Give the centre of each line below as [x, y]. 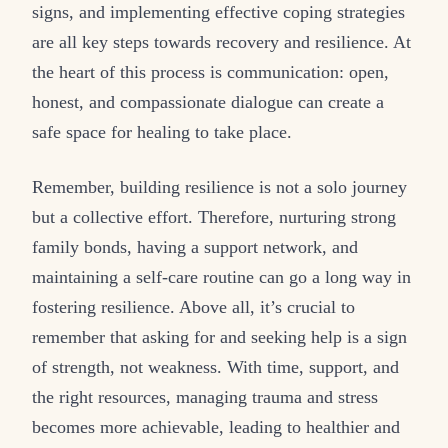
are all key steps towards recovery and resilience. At [221, 42]
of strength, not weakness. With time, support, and [215, 367]
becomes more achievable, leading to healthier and [216, 427]
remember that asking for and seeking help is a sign [219, 337]
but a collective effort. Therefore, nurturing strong [214, 217]
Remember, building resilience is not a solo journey [219, 187]
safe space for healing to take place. [162, 132]
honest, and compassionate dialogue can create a [208, 102]
